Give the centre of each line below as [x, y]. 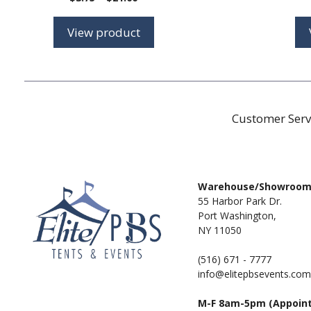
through [159, 40]
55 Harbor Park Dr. [239, 201]
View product [103, 32]
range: [154, 11]
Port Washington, [237, 216]
